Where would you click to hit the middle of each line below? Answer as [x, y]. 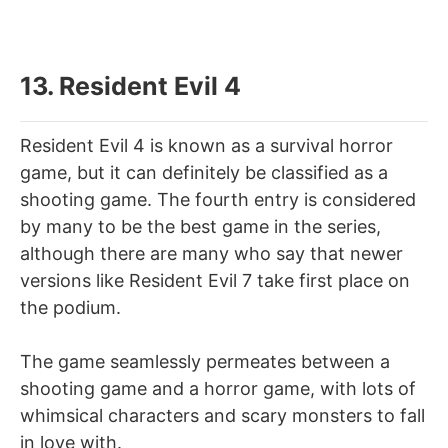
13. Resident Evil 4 [130, 85]
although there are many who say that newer [211, 253]
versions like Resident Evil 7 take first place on [215, 280]
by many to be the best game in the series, [200, 226]
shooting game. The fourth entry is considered [218, 199]
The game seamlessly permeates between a [205, 361]
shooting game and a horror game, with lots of [218, 388]
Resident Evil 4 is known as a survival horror [206, 145]
